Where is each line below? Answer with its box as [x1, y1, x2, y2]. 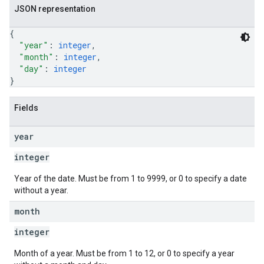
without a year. [14, 186, 68, 195]
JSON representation [14, 4, 95, 14]
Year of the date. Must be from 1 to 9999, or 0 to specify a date [14, 174, 247, 183]
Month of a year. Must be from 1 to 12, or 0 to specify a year [14, 249, 235, 258]
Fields [14, 103, 38, 113]
